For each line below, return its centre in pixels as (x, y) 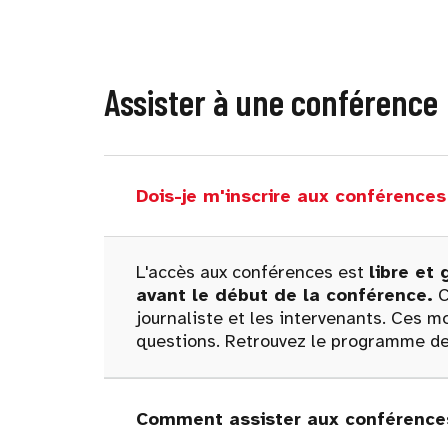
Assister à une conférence (271, 101)
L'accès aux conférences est (252, 272)
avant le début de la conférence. (284, 295)
